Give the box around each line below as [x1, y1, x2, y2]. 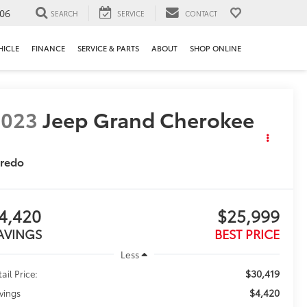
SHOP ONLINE [190, 42, 241, 54]
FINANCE [32, 42, 65, 54]
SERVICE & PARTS [77, 42, 139, 54]
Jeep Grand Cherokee [42, 104, 255, 134]
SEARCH [51, 8, 78, 19]
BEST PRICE [214, 225, 280, 243]
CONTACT [185, 8, 217, 19]
